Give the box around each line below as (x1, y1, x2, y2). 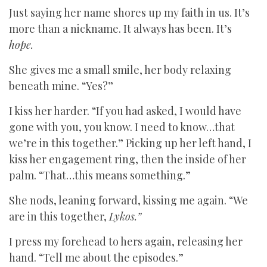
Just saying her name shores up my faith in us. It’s (9, 5, 250, 20)
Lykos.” (109, 209, 141, 223)
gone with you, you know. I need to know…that (9, 120, 235, 134)
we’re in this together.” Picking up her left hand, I (9, 136, 252, 150)
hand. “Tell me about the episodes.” (9, 250, 184, 265)
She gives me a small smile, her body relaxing (9, 63, 231, 77)
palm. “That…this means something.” (9, 168, 191, 182)
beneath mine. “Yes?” (9, 79, 113, 93)
